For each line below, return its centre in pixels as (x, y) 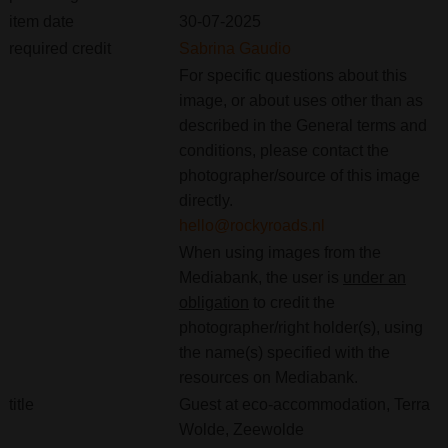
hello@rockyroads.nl (251, 225)
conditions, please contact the (283, 150)
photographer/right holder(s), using (300, 327)
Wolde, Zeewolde (241, 429)
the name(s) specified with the (284, 352)
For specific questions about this (292, 75)
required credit (59, 48)
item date (41, 21)
